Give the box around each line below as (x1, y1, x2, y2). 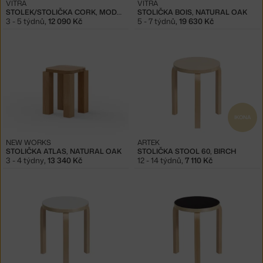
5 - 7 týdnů (137, 16, 176, 27)
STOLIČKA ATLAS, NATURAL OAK (6, 146, 122, 157)
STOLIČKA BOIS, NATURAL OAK (137, 7, 247, 18)
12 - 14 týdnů (137, 155, 181, 166)
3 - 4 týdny (6, 155, 44, 166)
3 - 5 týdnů (6, 16, 45, 27)
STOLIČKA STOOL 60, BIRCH (137, 146, 236, 157)
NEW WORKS (6, 137, 51, 148)
